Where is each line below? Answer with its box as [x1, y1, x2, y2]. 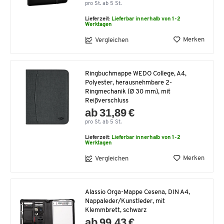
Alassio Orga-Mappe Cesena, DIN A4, [85, 189, 190, 195]
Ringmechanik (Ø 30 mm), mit [85, 88, 170, 95]
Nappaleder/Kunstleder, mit [85, 198, 165, 204]
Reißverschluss [85, 97, 128, 104]
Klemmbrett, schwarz [85, 207, 147, 213]
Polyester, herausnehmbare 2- [85, 79, 172, 86]
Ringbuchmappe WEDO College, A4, [85, 70, 186, 77]
